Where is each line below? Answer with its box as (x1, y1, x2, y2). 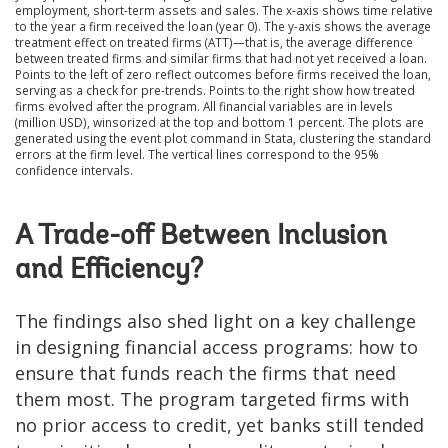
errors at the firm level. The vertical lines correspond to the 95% (15, 145, 379, 162)
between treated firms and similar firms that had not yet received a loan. (15, 49, 427, 66)
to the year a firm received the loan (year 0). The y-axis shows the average (15, 17, 431, 34)
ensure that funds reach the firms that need (15, 360, 396, 385)
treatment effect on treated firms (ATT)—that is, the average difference (15, 33, 413, 50)
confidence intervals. (15, 161, 133, 178)
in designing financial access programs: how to (15, 334, 418, 359)
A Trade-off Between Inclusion (15, 222, 387, 251)
